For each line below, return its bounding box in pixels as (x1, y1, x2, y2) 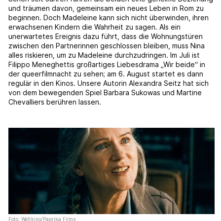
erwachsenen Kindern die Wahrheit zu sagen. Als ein (8, 23, 181, 32)
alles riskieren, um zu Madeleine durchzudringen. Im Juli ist (8, 51, 200, 60)
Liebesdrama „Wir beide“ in (117, 60, 206, 69)
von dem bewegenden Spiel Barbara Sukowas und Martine (8, 88, 202, 97)
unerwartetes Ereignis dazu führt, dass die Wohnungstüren (8, 32, 203, 41)
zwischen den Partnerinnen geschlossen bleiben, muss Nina (8, 41, 205, 50)
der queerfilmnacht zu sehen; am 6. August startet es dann (8, 70, 204, 78)
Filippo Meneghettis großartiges (8, 60, 117, 69)
